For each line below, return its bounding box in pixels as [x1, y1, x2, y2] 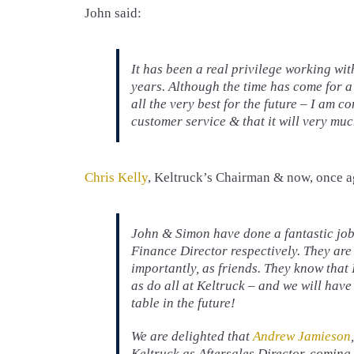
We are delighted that [131, 328, 253, 344]
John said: [85, 5, 141, 21]
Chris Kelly [85, 169, 148, 185]
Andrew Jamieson [253, 328, 351, 344]
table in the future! [131, 295, 235, 311]
